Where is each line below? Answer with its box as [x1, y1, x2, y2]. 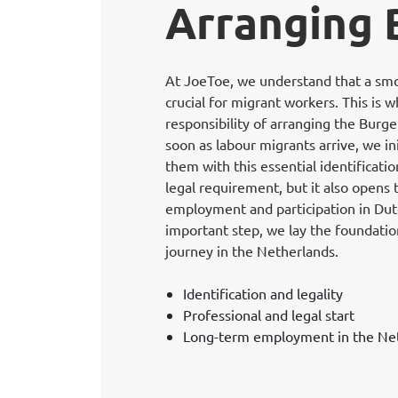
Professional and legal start [183, 306, 354, 323]
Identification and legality [183, 284, 343, 302]
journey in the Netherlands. [165, 242, 338, 259]
